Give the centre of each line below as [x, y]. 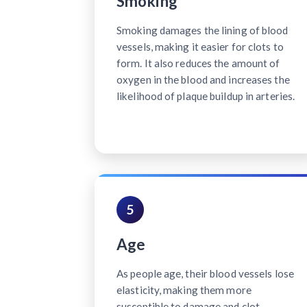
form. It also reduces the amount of [198, 63]
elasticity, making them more [184, 290]
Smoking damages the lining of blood [202, 30]
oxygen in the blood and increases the [203, 79]
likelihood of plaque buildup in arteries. [206, 96]
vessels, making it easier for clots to [200, 46]
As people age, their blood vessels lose [205, 273]
